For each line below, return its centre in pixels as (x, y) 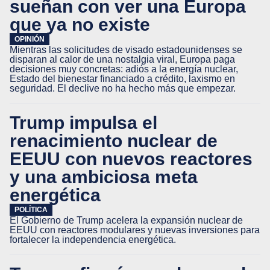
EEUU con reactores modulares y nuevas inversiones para (135, 230)
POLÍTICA (31, 210)
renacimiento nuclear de (114, 140)
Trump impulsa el (83, 122)
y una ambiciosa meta (104, 177)
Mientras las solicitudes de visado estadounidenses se (126, 50)
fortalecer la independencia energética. (93, 240)
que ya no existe (80, 24)
